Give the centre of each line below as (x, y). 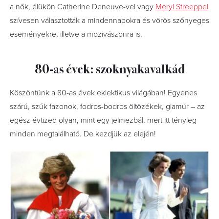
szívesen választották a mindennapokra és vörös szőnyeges (109, 20)
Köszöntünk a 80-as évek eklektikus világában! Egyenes (103, 93)
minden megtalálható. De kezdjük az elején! (83, 134)
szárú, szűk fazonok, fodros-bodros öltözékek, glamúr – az (107, 106)
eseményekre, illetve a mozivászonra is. (76, 34)
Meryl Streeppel (182, 7)
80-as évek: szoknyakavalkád (109, 68)
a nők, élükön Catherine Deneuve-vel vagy (83, 7)
